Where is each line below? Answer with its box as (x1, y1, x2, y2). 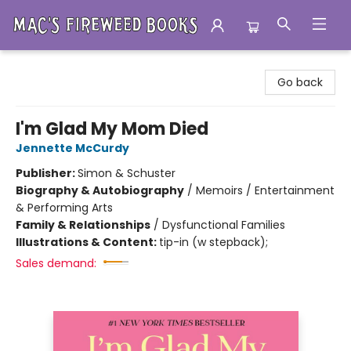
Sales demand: (16, 255, 96, 271)
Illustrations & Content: (16, 234, 159, 250)
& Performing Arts (16, 200, 113, 215)
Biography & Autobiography (16, 183, 184, 198)
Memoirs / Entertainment (196, 183, 335, 198)
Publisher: (16, 165, 78, 181)
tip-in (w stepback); (159, 234, 268, 250)
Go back (277, 74, 323, 90)
